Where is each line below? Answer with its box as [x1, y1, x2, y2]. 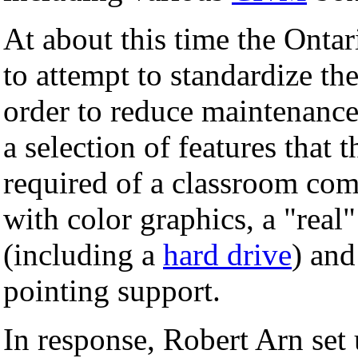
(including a [3, 237, 163, 272]
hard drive [163, 237, 292, 272]
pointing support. [3, 272, 221, 308]
